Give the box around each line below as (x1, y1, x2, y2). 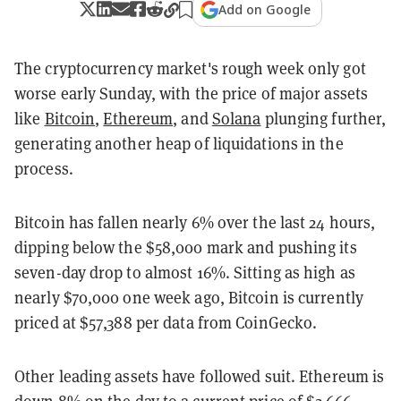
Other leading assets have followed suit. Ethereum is (14, 364, 385, 387)
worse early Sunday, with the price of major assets (14, 81, 369, 104)
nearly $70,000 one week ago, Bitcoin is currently (14, 286, 363, 308)
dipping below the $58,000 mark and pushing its (14, 235, 357, 258)
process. (14, 157, 73, 179)
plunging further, (260, 107, 387, 129)
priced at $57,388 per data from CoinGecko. (14, 311, 318, 333)
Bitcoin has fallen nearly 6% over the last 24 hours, (14, 210, 376, 233)
